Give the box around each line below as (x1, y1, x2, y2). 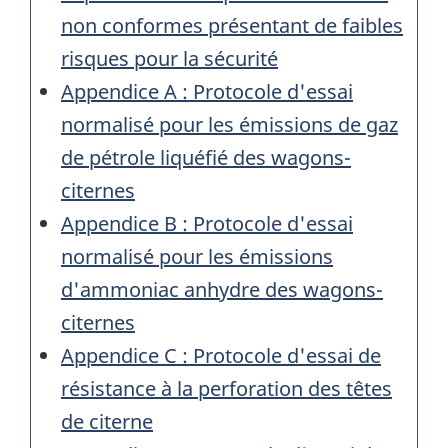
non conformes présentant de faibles (61, 12, 403, 40)
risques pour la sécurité (61, 45, 278, 73)
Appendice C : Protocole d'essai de (61, 342, 381, 370)
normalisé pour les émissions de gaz (61, 111, 398, 139)
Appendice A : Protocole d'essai (61, 78, 353, 106)
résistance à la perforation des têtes (61, 375, 392, 403)
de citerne (61, 408, 153, 436)
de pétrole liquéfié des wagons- (61, 144, 351, 172)
